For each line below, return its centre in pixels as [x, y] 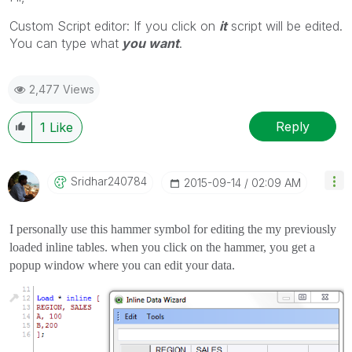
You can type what [64, 43]
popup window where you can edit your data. [122, 265]
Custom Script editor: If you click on [114, 26]
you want [149, 43]
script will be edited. [285, 26]
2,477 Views [62, 89]
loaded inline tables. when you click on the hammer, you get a [162, 247]
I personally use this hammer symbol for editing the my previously [173, 229]
